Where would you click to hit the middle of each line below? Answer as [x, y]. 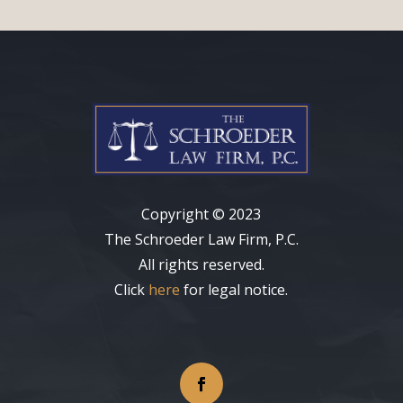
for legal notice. [234, 290]
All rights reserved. [201, 265]
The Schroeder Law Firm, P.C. [201, 240]
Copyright [177, 215]
